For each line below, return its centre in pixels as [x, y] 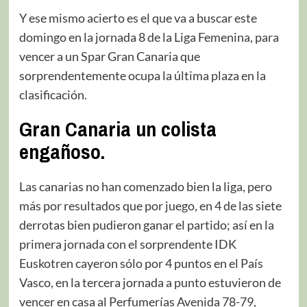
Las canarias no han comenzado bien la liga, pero [145, 186]
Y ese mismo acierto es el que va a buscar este [138, 17]
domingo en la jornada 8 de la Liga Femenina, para [149, 37]
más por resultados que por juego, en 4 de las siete [150, 205]
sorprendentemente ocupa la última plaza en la [142, 75]
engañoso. [62, 151]
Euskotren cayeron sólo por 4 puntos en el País [141, 263]
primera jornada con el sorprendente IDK [127, 244]
